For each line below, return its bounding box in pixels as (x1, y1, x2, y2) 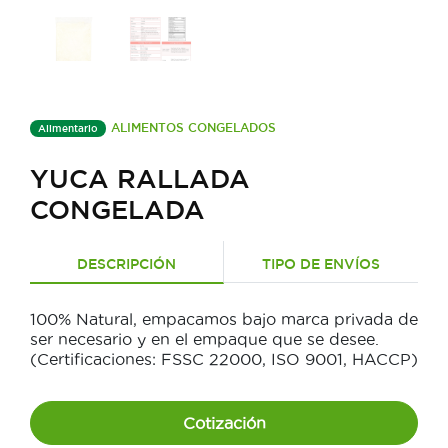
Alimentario (38, 123, 98, 135)
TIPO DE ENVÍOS (262, 256, 380, 273)
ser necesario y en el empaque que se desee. (30, 330, 379, 349)
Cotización (182, 414, 266, 433)
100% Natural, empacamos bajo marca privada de (30, 310, 418, 329)
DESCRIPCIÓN (77, 256, 176, 273)
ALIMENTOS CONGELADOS (111, 121, 276, 135)
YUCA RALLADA (30, 164, 250, 194)
